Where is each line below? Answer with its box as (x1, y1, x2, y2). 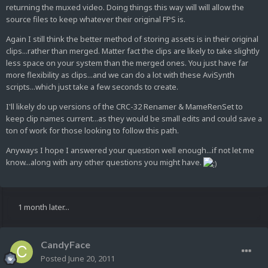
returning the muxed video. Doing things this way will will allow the (6, 2, 244, 13)
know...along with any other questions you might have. (6, 157, 203, 168)
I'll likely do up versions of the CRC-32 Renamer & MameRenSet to (6, 101, 243, 112)
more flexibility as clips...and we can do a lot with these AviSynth (6, 69, 234, 81)
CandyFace (41, 239, 90, 251)
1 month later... (18, 202, 69, 213)
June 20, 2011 (68, 253, 115, 264)
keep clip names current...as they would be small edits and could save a (6, 113, 262, 124)
